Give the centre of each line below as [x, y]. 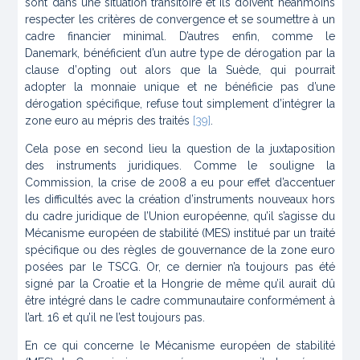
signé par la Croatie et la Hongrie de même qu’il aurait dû [180, 284]
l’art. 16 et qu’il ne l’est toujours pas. [115, 318]
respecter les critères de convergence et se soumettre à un [180, 20]
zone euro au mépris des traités [109, 121]
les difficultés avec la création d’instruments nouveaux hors [180, 200]
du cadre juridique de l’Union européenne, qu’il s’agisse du [180, 217]
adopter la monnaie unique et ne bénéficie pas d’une [180, 87]
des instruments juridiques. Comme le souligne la [180, 166]
